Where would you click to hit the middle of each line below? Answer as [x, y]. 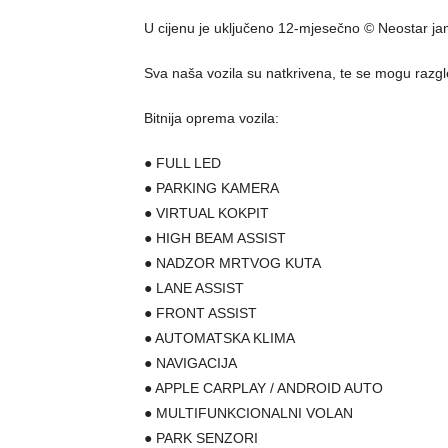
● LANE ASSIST [194, 288]
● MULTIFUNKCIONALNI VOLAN [249, 413]
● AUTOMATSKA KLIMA [220, 338]
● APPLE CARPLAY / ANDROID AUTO [264, 388]
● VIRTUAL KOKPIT [207, 213]
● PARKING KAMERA [212, 188]
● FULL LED [183, 163]
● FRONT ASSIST [201, 313]
